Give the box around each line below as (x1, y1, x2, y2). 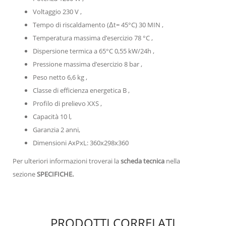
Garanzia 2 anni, (33, 125, 80, 134)
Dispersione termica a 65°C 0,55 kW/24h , (33, 46, 154, 55)
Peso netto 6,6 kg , (33, 72, 87, 82)
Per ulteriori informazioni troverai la (13, 156, 119, 165)
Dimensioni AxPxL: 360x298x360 (33, 138, 129, 147)
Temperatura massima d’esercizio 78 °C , (33, 33, 153, 42)
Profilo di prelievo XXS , (33, 98, 102, 108)
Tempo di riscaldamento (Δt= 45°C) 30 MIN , (33, 20, 163, 29)
